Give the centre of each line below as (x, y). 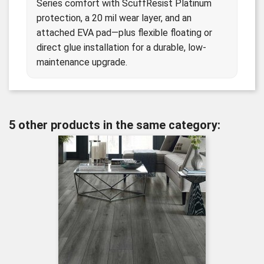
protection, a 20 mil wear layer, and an (114, 18)
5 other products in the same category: (115, 125)
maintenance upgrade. (82, 62)
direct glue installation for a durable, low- (121, 47)
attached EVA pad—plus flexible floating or (124, 32)
